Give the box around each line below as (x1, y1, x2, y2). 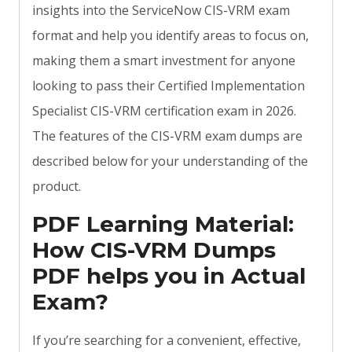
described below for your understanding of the (32, 152, 308, 170)
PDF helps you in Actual (32, 262, 306, 290)
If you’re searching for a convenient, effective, (32, 332, 301, 350)
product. (32, 178, 81, 196)
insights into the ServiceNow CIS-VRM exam (32, 2, 290, 20)
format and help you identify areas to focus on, (32, 27, 309, 45)
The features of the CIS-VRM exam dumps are (32, 127, 302, 145)
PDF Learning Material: (32, 211, 294, 238)
